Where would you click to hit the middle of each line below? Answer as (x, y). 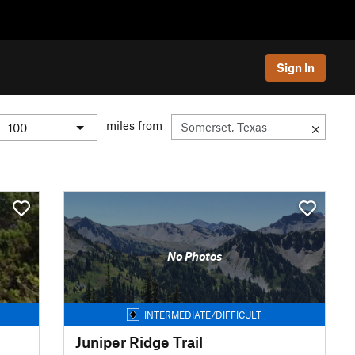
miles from (134, 126)
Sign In (296, 67)
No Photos (194, 256)
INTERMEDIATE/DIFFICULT (203, 314)
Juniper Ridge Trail (139, 342)
